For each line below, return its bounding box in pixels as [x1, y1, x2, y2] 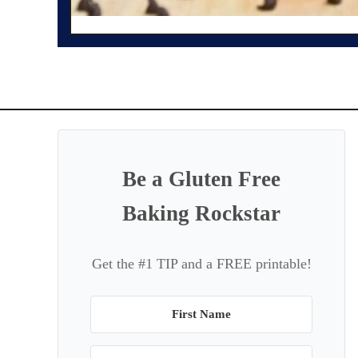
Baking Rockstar [122, 201, 280, 225]
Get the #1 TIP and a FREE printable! [91, 256, 312, 272]
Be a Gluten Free [122, 167, 280, 191]
